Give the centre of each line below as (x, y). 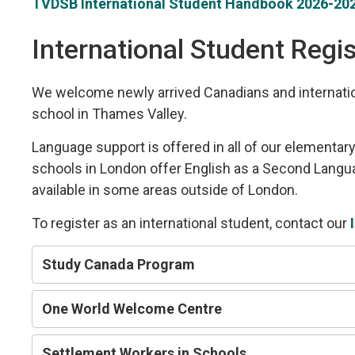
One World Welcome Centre (132, 308)
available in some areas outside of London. (165, 189)
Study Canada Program (119, 264)
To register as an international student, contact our (191, 223)
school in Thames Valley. (110, 113)
